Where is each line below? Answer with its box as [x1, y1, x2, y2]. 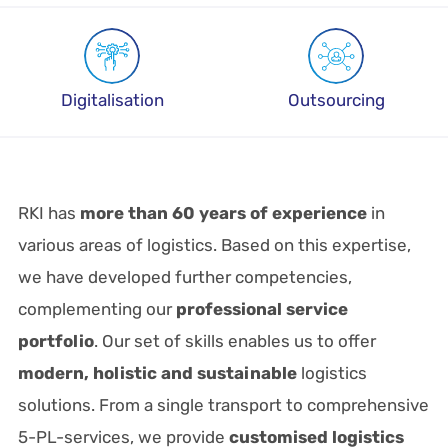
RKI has [17, 203, 80, 223]
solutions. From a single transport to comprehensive [17, 395, 429, 415]
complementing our [17, 299, 176, 319]
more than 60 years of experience [79, 203, 367, 223]
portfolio [17, 331, 94, 351]
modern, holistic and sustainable [17, 363, 297, 383]
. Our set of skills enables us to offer [93, 331, 376, 351]
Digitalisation [60, 90, 164, 110]
